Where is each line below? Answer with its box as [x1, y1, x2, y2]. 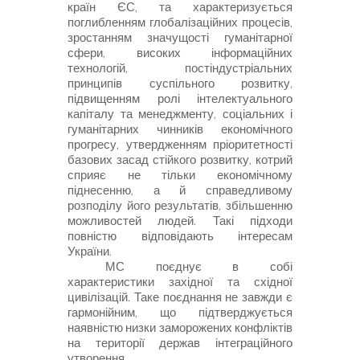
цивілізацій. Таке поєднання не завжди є [67, 289, 292, 304]
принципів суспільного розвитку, [67, 76, 292, 90]
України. [67, 243, 112, 258]
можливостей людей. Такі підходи [67, 213, 292, 227]
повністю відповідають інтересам [67, 228, 292, 243]
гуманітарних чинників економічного [67, 121, 292, 136]
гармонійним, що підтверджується [67, 305, 292, 319]
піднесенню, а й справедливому [67, 182, 292, 197]
